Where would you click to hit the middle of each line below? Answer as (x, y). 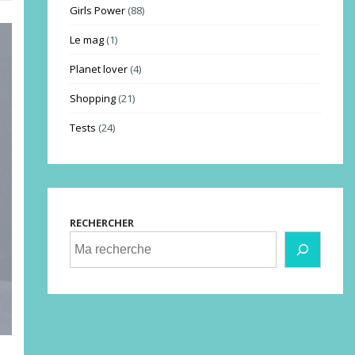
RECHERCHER (101, 222)
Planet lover (98, 69)
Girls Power (97, 10)
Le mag (86, 39)
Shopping (92, 98)
